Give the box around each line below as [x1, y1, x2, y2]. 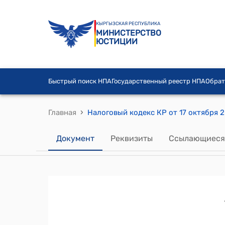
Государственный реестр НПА [111, 77, 205, 85]
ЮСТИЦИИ [96, 37, 138, 46]
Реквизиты [110, 133, 153, 143]
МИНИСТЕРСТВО [96, 28, 161, 38]
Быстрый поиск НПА [48, 77, 111, 85]
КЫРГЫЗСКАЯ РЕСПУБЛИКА [96, 21, 160, 26]
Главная [48, 107, 76, 117]
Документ [56, 133, 94, 143]
